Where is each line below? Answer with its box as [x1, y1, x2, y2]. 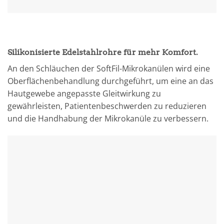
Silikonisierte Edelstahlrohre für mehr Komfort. [7, 47, 198, 57]
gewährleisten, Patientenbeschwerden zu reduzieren [7, 100, 206, 112]
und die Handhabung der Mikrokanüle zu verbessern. [7, 113, 208, 124]
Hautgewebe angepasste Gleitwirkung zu [7, 88, 161, 99]
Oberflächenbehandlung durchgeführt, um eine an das [7, 75, 213, 87]
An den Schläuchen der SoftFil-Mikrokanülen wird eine [7, 63, 210, 74]
